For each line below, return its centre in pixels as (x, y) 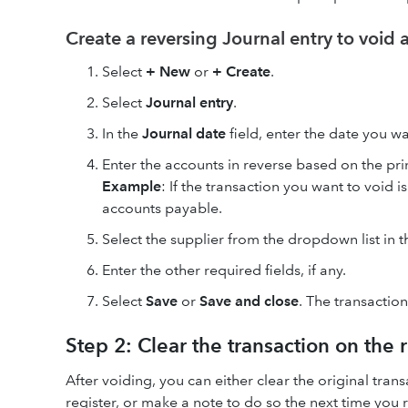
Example (132, 186)
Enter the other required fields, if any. (224, 270)
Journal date (184, 133)
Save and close (249, 301)
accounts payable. (162, 208)
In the (122, 133)
